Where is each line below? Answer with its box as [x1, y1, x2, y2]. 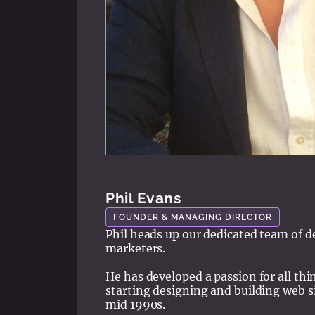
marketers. [105, 240, 166, 255]
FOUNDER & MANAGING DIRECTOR [113, 211, 273, 222]
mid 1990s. [105, 297, 166, 311]
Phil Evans [105, 188, 181, 207]
